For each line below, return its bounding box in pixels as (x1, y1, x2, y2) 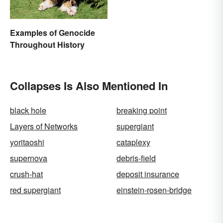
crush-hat (10, 168, 43, 180)
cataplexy (116, 136, 150, 148)
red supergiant (10, 184, 61, 196)
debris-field (116, 152, 156, 164)
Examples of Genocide (10, 27, 95, 39)
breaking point (116, 105, 167, 116)
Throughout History (10, 39, 85, 51)
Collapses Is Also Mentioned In (10, 78, 168, 94)
